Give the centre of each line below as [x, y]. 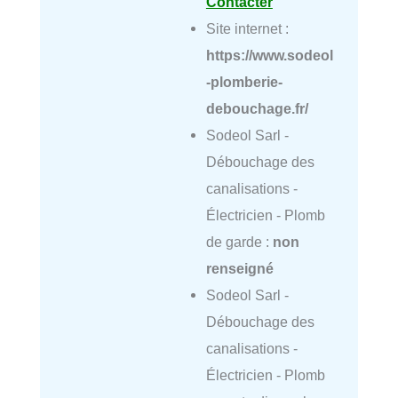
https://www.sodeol [269, 55]
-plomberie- [244, 81]
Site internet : [247, 28]
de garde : [239, 241]
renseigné [239, 268]
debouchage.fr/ [257, 108]
